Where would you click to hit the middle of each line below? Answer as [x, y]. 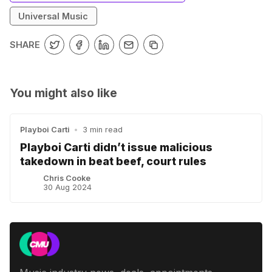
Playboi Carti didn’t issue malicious [116, 147]
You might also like [63, 93]
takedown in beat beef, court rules [113, 161]
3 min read [102, 130]
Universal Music [53, 16]
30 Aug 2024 [68, 188]
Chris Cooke [67, 178]
